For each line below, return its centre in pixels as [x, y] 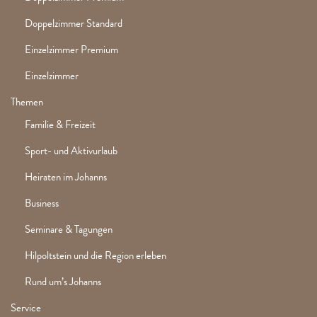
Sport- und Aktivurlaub [71, 151]
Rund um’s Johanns [63, 282]
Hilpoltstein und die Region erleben [96, 256]
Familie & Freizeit [60, 125]
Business [42, 203]
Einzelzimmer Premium [71, 50]
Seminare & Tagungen [69, 230]
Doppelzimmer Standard [74, 24]
